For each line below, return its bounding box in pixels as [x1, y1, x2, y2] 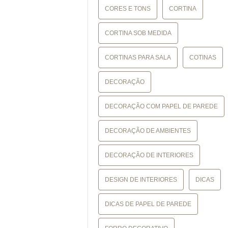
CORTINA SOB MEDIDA [105, 30, 172, 37]
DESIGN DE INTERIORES [105, 176, 177, 183]
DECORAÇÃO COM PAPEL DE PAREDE [105, 103, 218, 110]
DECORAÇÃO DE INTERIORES [105, 152, 193, 159]
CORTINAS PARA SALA [105, 54, 171, 61]
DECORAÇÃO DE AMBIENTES [105, 127, 191, 134]
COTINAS [189, 54, 216, 61]
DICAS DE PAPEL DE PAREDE [105, 201, 191, 208]
